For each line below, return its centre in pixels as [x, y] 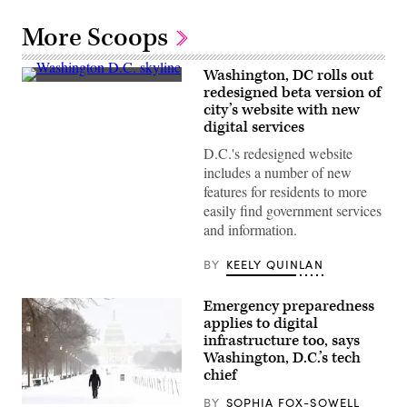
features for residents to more [285, 191]
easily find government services [293, 210]
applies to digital [261, 323]
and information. [250, 229]
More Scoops [98, 37]
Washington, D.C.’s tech [282, 357]
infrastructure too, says [282, 340]
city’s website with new [282, 109]
